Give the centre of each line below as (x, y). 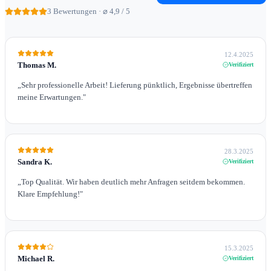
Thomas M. (37, 65)
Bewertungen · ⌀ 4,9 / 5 (91, 11)
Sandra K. (35, 162)
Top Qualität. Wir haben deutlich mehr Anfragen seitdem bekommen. (133, 182)
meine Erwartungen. (50, 97)
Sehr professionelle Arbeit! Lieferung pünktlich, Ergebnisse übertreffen (137, 85)
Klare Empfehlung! (49, 194)
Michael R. (36, 259)
